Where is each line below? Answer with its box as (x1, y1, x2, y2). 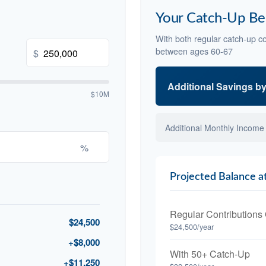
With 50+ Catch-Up (170, 247, 250, 261)
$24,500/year (170, 221, 214, 233)
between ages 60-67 (156, 45, 233, 58)
